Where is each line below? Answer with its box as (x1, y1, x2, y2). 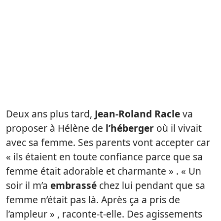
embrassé (48, 178, 97, 192)
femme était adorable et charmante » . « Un (6, 164, 201, 178)
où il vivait (154, 121, 202, 135)
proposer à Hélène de (6, 121, 106, 135)
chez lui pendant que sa (97, 178, 205, 192)
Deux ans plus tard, (6, 107, 95, 120)
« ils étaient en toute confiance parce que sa (6, 149, 203, 163)
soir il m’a (6, 178, 48, 192)
